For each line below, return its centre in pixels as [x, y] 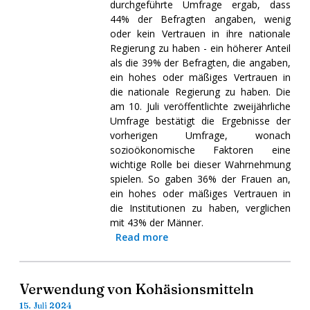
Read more [142, 237]
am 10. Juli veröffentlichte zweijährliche [200, 106]
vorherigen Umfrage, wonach [200, 135]
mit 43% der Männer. [156, 222]
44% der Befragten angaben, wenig [200, 19]
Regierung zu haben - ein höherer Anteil [200, 48]
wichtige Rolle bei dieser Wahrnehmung [200, 164]
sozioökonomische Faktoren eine [200, 149]
